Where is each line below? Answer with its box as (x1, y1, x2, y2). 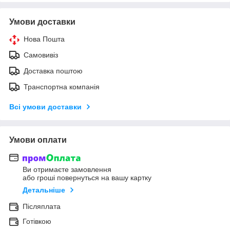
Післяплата (23, 202, 61, 211)
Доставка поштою (24, 66, 83, 75)
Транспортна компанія (24, 82, 100, 91)
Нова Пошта (24, 34, 65, 43)
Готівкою (23, 217, 51, 226)
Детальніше (23, 186, 65, 195)
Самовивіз (24, 50, 58, 59)
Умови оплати (9, 135, 67, 144)
